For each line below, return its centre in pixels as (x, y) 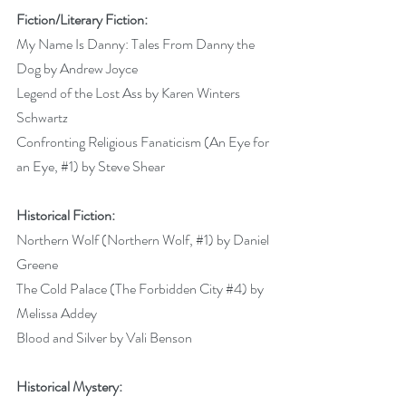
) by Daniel (240, 239)
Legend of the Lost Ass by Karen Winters (130, 92)
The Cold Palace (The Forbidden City (121, 288)
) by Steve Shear (121, 166)
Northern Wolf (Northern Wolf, (106, 239)
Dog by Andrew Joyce (78, 68)
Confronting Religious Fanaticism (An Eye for (144, 141)
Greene (39, 264)
